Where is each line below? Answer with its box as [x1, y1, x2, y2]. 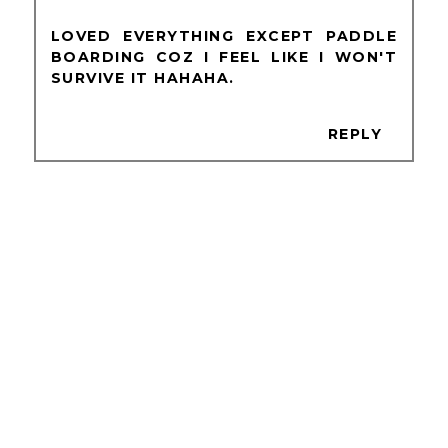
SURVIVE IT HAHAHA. [50, 68, 235, 87]
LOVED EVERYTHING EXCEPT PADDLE [50, 26, 398, 45]
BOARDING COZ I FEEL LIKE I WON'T [50, 47, 398, 66]
